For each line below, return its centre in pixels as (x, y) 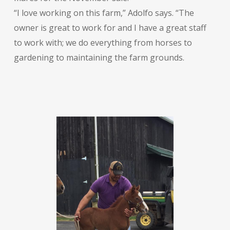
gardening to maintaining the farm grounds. (99, 57)
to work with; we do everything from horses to (103, 42)
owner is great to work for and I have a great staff (110, 27)
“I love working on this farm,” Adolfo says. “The (104, 13)
